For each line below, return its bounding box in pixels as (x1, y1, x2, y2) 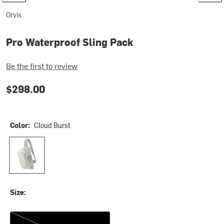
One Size (9, 210, 40, 221)
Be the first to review (6, 59, 78, 71)
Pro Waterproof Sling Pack (6, 35, 133, 49)
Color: (10, 120, 30, 130)
